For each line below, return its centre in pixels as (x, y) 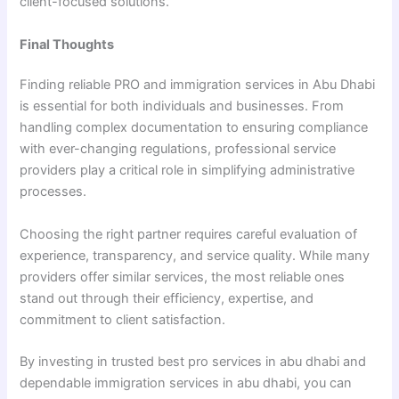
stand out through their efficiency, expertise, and (167, 298)
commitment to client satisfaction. (123, 319)
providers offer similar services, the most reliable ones (183, 277)
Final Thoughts (67, 44)
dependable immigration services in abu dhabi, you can (186, 383)
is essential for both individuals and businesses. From (182, 106)
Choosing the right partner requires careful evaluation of (189, 234)
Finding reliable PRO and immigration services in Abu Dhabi (198, 85)
